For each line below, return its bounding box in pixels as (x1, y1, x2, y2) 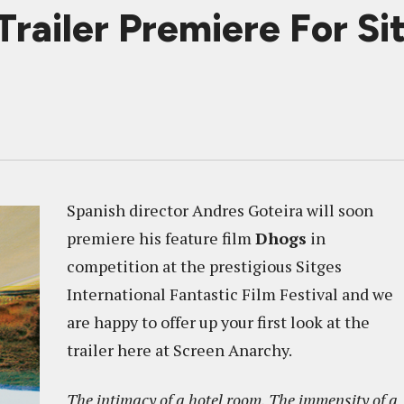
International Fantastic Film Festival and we (67, 283, 393, 305)
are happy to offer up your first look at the (67, 311, 370, 333)
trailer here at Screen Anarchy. (67, 339, 292, 361)
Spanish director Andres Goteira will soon (67, 199, 373, 221)
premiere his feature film (67, 227, 255, 249)
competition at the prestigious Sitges (67, 255, 342, 277)
